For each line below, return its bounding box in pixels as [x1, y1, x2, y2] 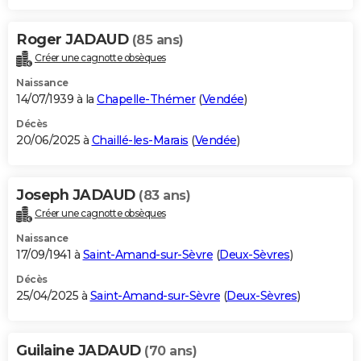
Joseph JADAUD [16, 186, 139, 205]
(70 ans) [144, 343, 197, 359]
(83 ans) [139, 188, 190, 204]
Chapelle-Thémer [97, 92, 196, 107]
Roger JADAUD [16, 31, 132, 49]
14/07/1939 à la [16, 92, 97, 107]
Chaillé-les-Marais [91, 133, 189, 148]
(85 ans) [131, 32, 184, 48]
